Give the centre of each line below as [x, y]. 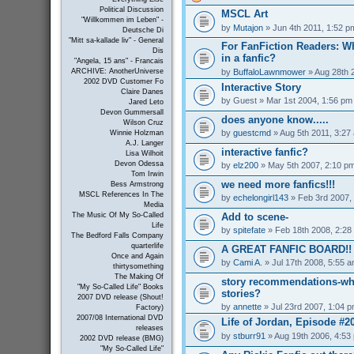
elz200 [245, 165]
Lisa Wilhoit [144, 154]
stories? [241, 294]
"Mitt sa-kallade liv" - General [116, 41]
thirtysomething [138, 267]
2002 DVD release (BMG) [121, 339]
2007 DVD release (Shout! [120, 298]
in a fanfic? [248, 58]
